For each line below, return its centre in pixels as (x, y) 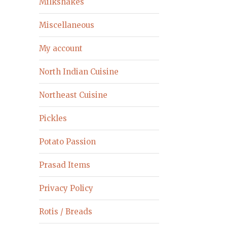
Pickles (53, 118)
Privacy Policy (66, 188)
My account (61, 48)
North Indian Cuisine (79, 71)
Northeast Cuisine (73, 95)
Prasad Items (65, 165)
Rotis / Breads (66, 211)
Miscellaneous (67, 25)
